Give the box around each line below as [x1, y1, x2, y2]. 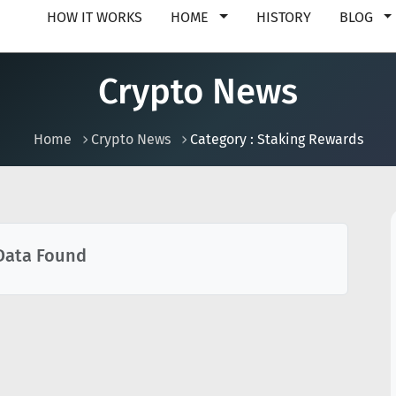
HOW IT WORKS [47, 9, 143, 26]
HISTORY [255, 9, 311, 26]
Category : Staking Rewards [189, 131, 363, 148]
